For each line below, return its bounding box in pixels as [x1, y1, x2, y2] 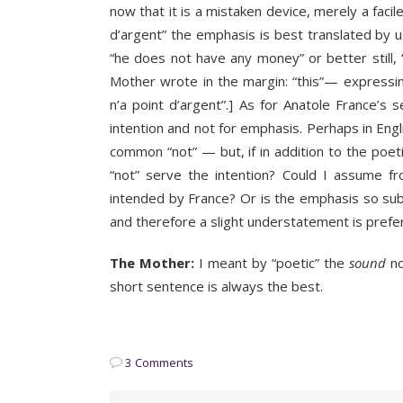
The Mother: [110, 254, 195, 273]
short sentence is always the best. [110, 277, 323, 296]
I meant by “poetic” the [194, 254, 350, 273]
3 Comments [125, 354, 193, 372]
